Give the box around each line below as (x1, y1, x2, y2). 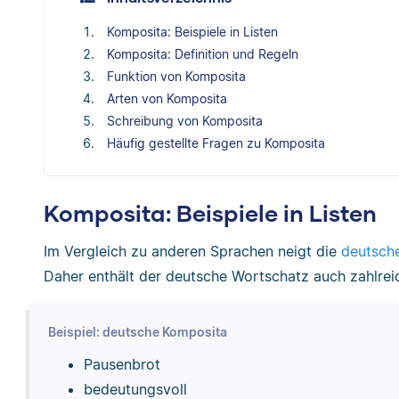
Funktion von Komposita (107, 68, 246, 84)
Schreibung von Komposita (107, 112, 263, 128)
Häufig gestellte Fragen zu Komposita (107, 134, 325, 151)
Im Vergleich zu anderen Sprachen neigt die (44, 241, 341, 260)
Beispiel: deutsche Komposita (47, 323, 227, 339)
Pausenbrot (83, 354, 160, 373)
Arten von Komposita (107, 90, 227, 106)
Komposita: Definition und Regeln (107, 45, 298, 61)
